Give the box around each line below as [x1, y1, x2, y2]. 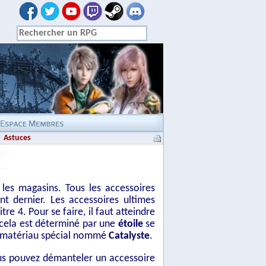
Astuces [3, 134, 31, 142]
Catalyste [109, 230, 150, 242]
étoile [118, 218, 143, 230]
